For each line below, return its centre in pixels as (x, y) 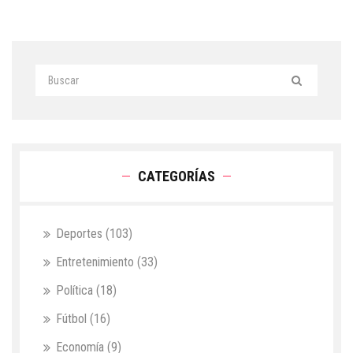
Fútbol (73, 319)
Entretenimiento (97, 262)
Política (76, 291)
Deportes (81, 234)
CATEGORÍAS (176, 176)
